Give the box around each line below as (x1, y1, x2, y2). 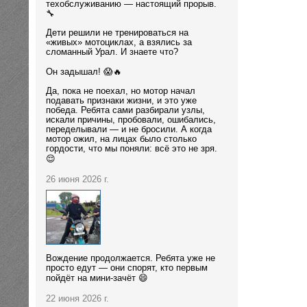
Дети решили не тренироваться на (46, 28, 188, 38)
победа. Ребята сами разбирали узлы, (46, 106, 205, 116)
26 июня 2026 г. (46, 175, 109, 185)
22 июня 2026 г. (46, 293, 109, 304)
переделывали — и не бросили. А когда (46, 125, 212, 135)
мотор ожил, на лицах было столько (46, 134, 197, 145)
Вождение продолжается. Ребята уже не (46, 253, 215, 263)
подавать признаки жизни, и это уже (46, 96, 197, 106)
